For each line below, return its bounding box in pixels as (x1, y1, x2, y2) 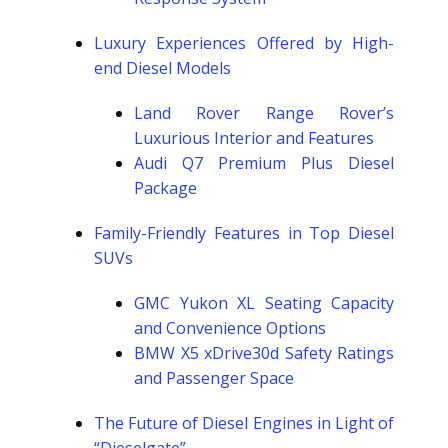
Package (134, 177, 197, 199)
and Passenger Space (134, 367, 294, 389)
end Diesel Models (94, 57, 231, 79)
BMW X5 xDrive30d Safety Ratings (134, 342, 394, 364)
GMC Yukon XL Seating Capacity (134, 292, 394, 314)
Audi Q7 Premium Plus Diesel (134, 152, 394, 174)
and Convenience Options (134, 317, 326, 339)
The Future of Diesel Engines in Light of (94, 412, 394, 434)
